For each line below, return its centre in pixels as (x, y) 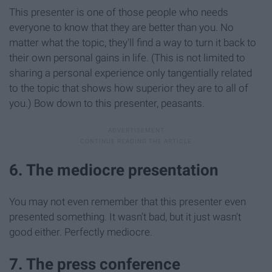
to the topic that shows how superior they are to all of (129, 88)
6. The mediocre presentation (114, 170)
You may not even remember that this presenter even (127, 201)
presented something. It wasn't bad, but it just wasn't (125, 216)
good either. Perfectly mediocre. (81, 232)
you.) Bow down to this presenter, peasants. (107, 103)
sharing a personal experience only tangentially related (131, 73)
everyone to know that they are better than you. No (121, 27)
